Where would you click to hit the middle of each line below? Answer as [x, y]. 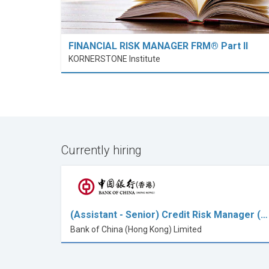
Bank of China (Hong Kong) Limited [136, 229]
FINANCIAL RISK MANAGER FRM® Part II [158, 46]
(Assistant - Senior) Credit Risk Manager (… [169, 214]
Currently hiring [101, 150]
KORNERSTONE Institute [114, 59]
